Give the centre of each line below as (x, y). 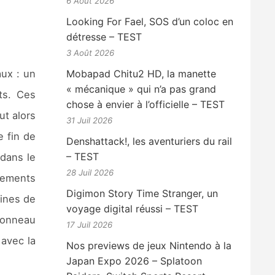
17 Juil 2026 (90, 225)
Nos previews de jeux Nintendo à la (149, 246)
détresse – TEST (104, 37)
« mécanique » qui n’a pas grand (141, 89)
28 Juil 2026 (90, 173)
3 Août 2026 (91, 53)
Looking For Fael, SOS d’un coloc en (150, 22)
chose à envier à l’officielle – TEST (146, 105)
